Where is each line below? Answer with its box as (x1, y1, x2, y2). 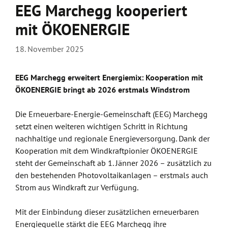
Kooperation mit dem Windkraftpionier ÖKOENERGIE (15, 146, 198, 156)
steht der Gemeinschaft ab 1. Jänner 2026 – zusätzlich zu (15, 158, 212, 168)
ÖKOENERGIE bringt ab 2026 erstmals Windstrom (15, 84, 190, 95)
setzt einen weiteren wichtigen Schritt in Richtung (15, 121, 188, 131)
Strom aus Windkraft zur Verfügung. (15, 182, 138, 192)
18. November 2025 (15, 44, 84, 54)
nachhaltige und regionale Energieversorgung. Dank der (15, 133, 210, 144)
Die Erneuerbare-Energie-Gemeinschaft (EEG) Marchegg (15, 109, 208, 119)
